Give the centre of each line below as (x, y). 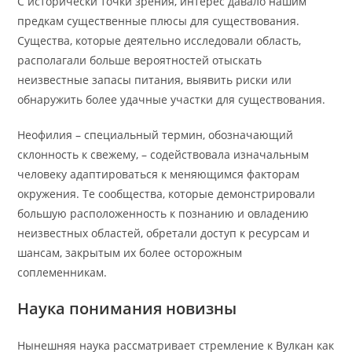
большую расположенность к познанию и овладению (163, 213)
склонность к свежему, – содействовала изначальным (163, 154)
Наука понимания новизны (127, 308)
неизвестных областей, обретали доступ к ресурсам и (164, 233)
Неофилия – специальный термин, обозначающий (156, 135)
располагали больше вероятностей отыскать (140, 60)
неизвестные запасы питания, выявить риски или (155, 80)
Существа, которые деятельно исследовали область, (159, 40)
